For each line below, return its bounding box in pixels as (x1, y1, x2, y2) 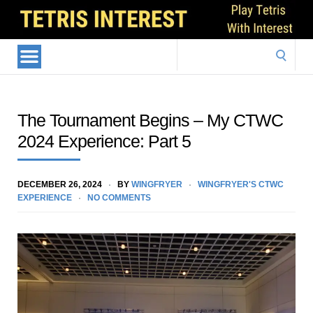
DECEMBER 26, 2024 (17, 179, 102, 189)
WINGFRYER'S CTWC (198, 179, 284, 189)
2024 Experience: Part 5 (17, 131, 191, 151)
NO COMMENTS (87, 192, 151, 203)
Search (176, 41, 212, 53)
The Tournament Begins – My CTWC (17, 110, 283, 130)
